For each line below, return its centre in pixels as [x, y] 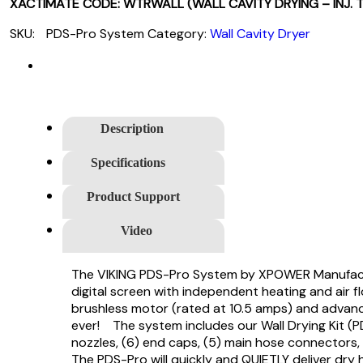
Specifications [128, 163]
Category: [179, 34]
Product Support [133, 197]
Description [132, 129]
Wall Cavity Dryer [260, 34]
